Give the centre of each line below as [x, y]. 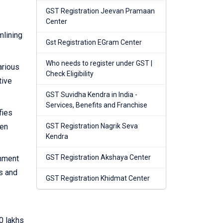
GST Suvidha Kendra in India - [92, 95]
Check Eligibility [70, 74]
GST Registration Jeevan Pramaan [100, 11]
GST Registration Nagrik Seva [92, 126]
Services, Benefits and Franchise [97, 105]
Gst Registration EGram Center [94, 43]
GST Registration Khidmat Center [98, 178]
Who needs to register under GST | [99, 63]
